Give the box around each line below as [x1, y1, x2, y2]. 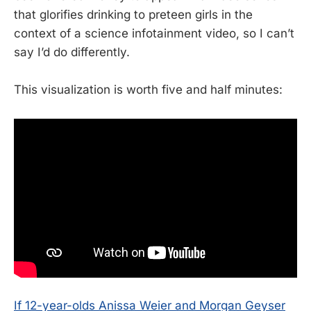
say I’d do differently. [14, 45, 130, 60]
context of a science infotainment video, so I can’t [14, 26, 294, 41]
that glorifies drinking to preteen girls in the [14, 8, 253, 22]
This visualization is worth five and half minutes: [14, 83, 283, 97]
